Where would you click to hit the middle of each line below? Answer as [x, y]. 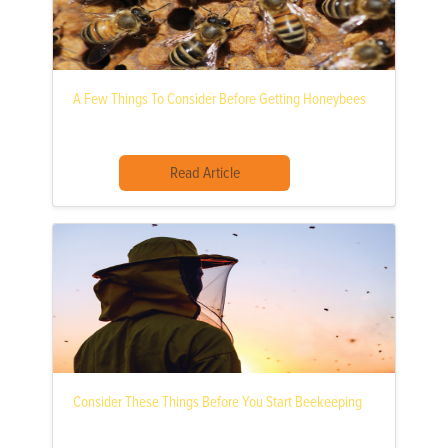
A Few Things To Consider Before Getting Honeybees [219, 100]
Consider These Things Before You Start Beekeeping [217, 403]
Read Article [204, 173]
